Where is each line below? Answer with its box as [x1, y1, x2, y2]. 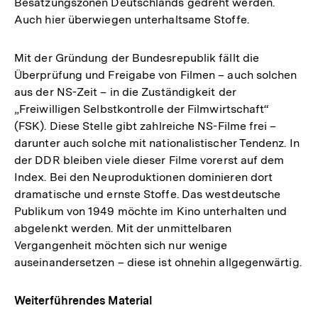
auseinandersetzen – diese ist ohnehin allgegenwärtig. [14, 256, 302, 270]
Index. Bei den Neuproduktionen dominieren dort [14, 170, 273, 185]
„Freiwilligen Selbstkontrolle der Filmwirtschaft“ [14, 102, 270, 116]
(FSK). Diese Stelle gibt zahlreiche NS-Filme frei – [14, 119, 277, 133]
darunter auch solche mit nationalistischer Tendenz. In [14, 136, 300, 150]
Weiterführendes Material [14, 294, 153, 308]
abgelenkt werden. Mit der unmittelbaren [14, 221, 232, 236]
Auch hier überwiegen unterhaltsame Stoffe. [14, 13, 249, 27]
